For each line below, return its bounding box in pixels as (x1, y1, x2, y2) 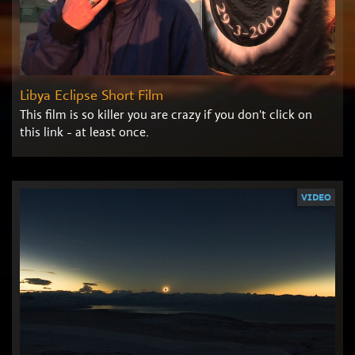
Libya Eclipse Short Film (20, 85, 163, 104)
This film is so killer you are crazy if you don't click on (20, 105, 312, 123)
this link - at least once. (20, 123, 149, 140)
